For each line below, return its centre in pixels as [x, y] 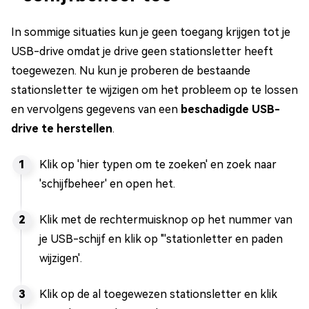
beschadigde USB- [230, 110]
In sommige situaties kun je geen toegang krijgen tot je [151, 32]
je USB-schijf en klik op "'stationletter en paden [161, 239]
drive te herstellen [62, 129]
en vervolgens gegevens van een [96, 110]
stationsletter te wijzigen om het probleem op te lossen [154, 90]
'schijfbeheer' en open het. [107, 184]
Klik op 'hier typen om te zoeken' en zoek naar [158, 165]
